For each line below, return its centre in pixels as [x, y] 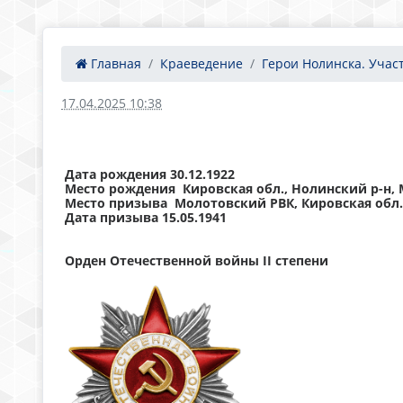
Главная [114, 63]
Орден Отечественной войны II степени [197, 260]
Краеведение [201, 63]
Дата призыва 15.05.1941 [146, 217]
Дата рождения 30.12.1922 [150, 174]
